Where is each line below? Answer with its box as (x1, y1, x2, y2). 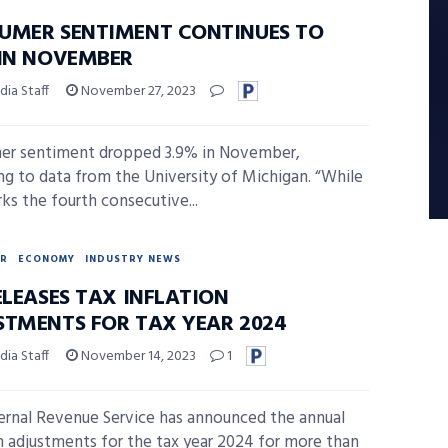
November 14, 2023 (78, 345, 196, 368)
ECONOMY (18, 251, 75, 267)
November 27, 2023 (78, 80, 196, 103)
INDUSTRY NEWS (85, 251, 181, 267)
